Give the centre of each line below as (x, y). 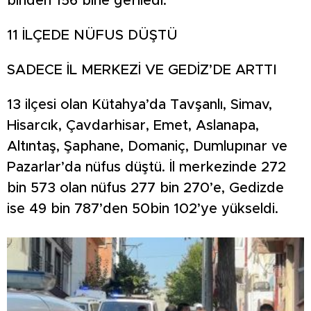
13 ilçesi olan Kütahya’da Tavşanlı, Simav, (140, 104)
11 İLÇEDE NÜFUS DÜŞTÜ (92, 35)
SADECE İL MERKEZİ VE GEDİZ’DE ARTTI (142, 70)
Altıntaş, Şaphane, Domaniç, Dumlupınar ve (147, 146)
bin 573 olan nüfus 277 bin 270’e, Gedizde (145, 188)
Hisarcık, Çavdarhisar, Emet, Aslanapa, (133, 125)
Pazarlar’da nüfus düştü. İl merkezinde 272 (146, 167)
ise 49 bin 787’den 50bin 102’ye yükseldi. (143, 209)
